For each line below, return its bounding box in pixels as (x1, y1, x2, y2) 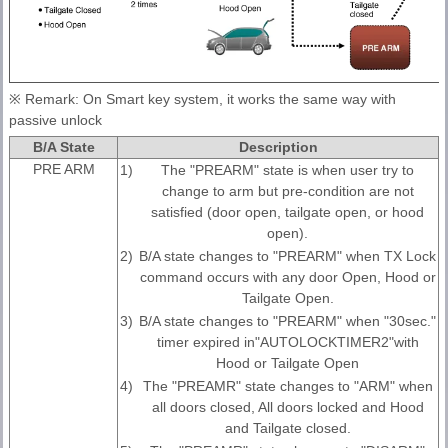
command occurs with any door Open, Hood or (139, 269, 436, 286)
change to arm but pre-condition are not (161, 183, 414, 200)
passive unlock (9, 112, 102, 129)
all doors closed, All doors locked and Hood (151, 399, 424, 416)
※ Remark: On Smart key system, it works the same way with (9, 91, 396, 108)
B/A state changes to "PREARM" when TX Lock (139, 248, 436, 265)
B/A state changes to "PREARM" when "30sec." (139, 313, 436, 330)
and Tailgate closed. (224, 420, 351, 437)
